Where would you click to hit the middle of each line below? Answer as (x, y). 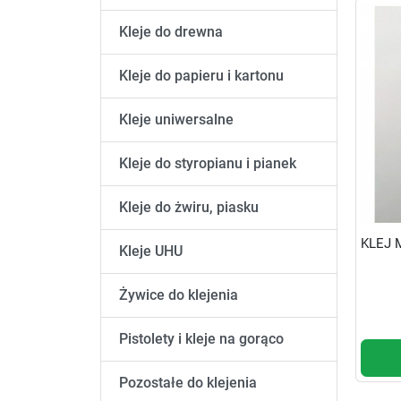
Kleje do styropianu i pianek (208, 164)
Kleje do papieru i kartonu (201, 76)
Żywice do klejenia (179, 295)
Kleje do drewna (171, 32)
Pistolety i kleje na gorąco (201, 339)
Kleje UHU (151, 252)
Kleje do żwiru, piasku (189, 208)
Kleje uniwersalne (176, 120)
